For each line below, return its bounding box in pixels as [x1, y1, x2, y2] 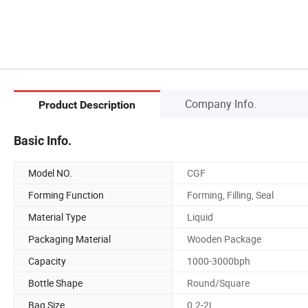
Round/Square [187, 276, 250, 289]
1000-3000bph [187, 254, 250, 267]
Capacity [28, 254, 66, 267]
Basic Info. [14, 133, 71, 148]
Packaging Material [28, 232, 111, 245]
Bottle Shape [28, 276, 82, 289]
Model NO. [28, 166, 72, 179]
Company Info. [185, 96, 256, 111]
